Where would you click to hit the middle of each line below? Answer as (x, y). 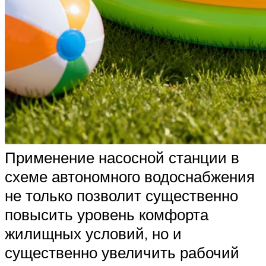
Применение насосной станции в (122, 158)
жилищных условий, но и (93, 234)
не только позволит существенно (121, 196)
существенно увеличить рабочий (122, 253)
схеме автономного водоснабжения (130, 177)
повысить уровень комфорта (107, 215)
